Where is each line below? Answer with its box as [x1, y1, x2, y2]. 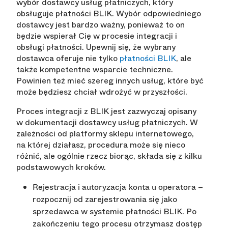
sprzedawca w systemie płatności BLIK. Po [33, 206, 196, 218]
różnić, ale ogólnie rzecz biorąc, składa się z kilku [16, 150, 202, 162]
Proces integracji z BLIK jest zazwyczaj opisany [16, 105, 196, 118]
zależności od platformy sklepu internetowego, [16, 128, 194, 140]
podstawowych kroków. [16, 161, 106, 174]
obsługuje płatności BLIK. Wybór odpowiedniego [16, 8, 201, 20]
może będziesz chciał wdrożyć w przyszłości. [16, 86, 187, 98]
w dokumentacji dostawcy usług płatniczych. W [16, 117, 198, 129]
